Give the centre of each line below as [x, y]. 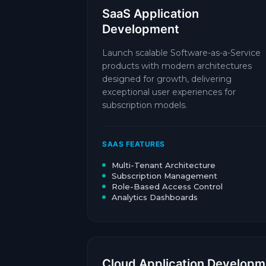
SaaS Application [151, 14]
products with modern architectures [177, 66]
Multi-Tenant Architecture [164, 165]
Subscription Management [164, 176]
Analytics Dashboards [155, 197]
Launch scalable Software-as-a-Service [181, 53]
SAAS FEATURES [134, 144]
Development [141, 29]
